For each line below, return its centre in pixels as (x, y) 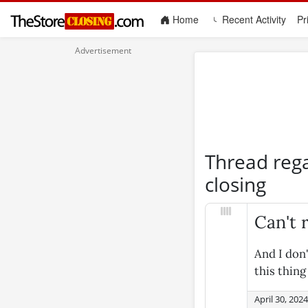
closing (235, 184)
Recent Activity (253, 20)
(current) (217, 19)
